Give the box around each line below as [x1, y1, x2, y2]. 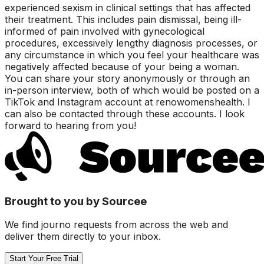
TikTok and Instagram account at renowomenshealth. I [5, 95, 250, 108]
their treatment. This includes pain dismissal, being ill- [5, 13, 242, 25]
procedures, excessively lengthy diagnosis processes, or [5, 37, 258, 49]
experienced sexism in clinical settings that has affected [5, 1, 250, 14]
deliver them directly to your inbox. [5, 230, 161, 243]
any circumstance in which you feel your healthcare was [5, 48, 259, 61]
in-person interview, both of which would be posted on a [5, 84, 259, 96]
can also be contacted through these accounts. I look [5, 107, 245, 120]
